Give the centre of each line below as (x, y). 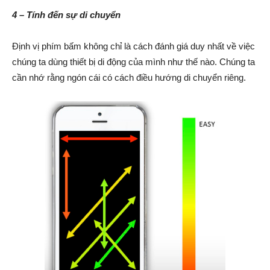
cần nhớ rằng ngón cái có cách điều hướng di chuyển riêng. (129, 78)
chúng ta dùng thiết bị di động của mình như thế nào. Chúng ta (133, 62)
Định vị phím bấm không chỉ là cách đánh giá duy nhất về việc (133, 46)
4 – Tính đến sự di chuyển (66, 15)
